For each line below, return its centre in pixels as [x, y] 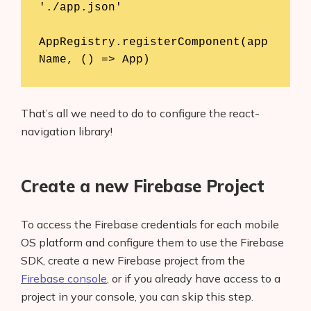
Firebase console [64, 279]
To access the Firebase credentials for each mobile [150, 225]
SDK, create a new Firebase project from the [133, 261]
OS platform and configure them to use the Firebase [152, 243]
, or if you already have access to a [194, 279]
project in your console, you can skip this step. [137, 297]
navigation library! [67, 132]
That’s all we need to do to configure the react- [140, 114]
